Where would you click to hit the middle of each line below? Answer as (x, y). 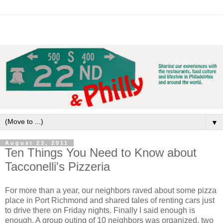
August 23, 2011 (37, 143)
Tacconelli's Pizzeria (57, 166)
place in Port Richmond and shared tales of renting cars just (110, 200)
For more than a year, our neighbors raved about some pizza (111, 190)
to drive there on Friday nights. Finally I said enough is (100, 210)
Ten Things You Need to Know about (101, 152)
